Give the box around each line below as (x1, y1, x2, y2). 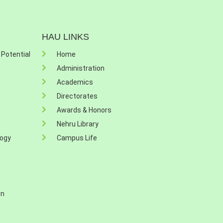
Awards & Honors (56, 106, 111, 114)
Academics (56, 78, 93, 86)
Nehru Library (56, 120, 99, 128)
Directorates (56, 92, 98, 100)
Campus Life (56, 134, 97, 142)
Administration (56, 64, 105, 72)
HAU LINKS (41, 32, 89, 42)
